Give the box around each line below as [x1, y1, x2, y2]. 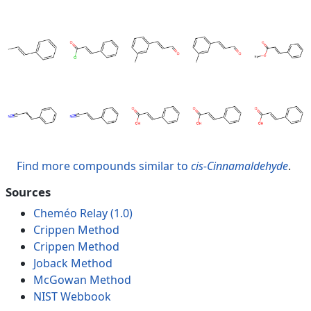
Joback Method [33, 255, 112, 271]
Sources [6, 183, 51, 200]
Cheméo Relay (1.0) [33, 205, 133, 221]
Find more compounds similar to [17, 158, 191, 174]
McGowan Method [33, 271, 131, 287]
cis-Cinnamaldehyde [191, 158, 288, 174]
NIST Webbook [33, 288, 111, 304]
